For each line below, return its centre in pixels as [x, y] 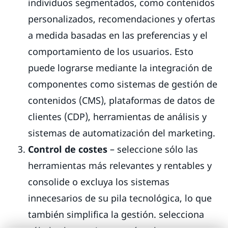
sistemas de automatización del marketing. [123, 133]
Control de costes [68, 149]
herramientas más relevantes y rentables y [120, 165]
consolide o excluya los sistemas [99, 181]
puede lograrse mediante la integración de [120, 67]
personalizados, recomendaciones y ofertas [122, 19]
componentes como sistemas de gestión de [123, 84]
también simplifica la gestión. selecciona [116, 214]
